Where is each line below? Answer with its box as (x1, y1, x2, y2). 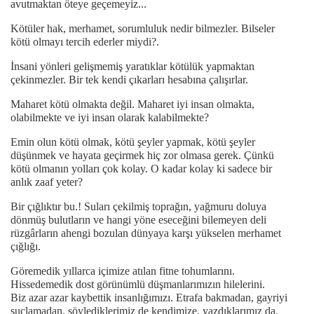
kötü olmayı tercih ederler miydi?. (11, 36, 159, 48)
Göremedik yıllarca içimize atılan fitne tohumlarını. (11, 265, 235, 278)
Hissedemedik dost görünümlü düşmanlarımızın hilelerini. (11, 278, 268, 291)
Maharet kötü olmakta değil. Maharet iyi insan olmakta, (11, 98, 254, 111)
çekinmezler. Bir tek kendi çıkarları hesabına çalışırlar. (11, 74, 248, 86)
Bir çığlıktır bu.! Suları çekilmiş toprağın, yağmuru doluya (11, 200, 266, 213)
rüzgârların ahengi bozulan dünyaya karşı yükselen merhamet (11, 227, 281, 240)
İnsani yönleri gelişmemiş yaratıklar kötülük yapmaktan (11, 60, 254, 73)
